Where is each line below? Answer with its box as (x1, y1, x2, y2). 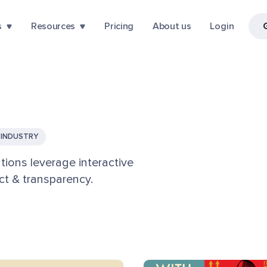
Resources (31, 20, 76, 32)
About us (152, 20, 191, 32)
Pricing (104, 20, 133, 32)
